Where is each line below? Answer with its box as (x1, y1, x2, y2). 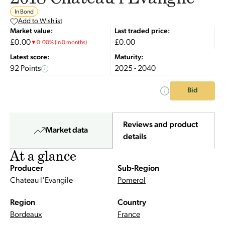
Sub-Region (118, 165, 159, 173)
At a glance (10, 147, 76, 165)
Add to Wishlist (18, 18, 62, 25)
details (123, 133, 147, 141)
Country (118, 199, 146, 207)
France (118, 211, 140, 219)
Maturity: (115, 54, 143, 61)
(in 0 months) (55, 40, 87, 46)
